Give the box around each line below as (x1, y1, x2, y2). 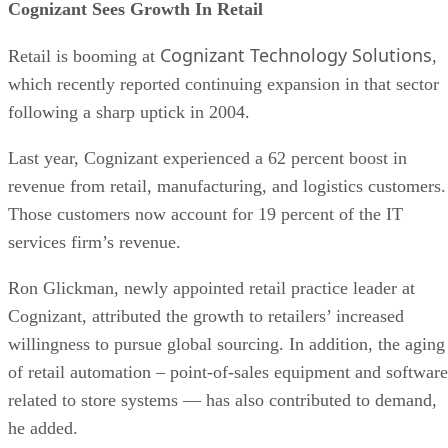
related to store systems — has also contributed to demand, (8, 389, 437, 410)
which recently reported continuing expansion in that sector (8, 73, 439, 94)
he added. (8, 417, 78, 438)
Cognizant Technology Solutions (160, 42, 432, 67)
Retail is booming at (8, 45, 160, 66)
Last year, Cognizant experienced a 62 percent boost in (8, 147, 407, 168)
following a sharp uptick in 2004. (8, 101, 250, 122)
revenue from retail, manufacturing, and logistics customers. (8, 175, 446, 196)
